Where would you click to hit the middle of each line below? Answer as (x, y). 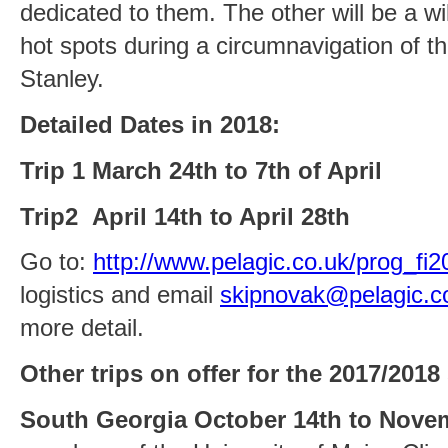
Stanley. (62, 79)
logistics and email (120, 295)
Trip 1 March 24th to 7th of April (201, 170)
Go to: (56, 262)
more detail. (82, 328)
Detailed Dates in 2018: (150, 124)
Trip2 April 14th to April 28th (185, 216)
